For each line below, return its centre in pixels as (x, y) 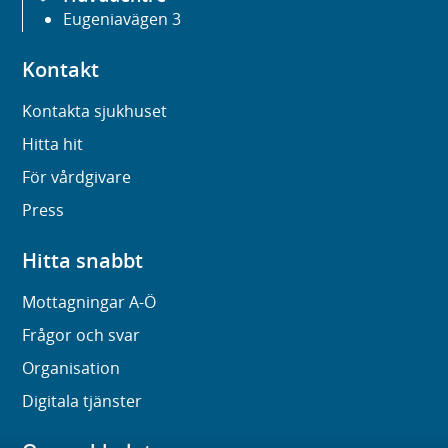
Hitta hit (53, 144)
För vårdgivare (77, 177)
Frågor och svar (81, 335)
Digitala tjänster (82, 401)
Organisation (71, 368)
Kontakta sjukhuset (95, 111)
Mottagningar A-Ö (89, 302)
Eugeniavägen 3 (122, 19)
